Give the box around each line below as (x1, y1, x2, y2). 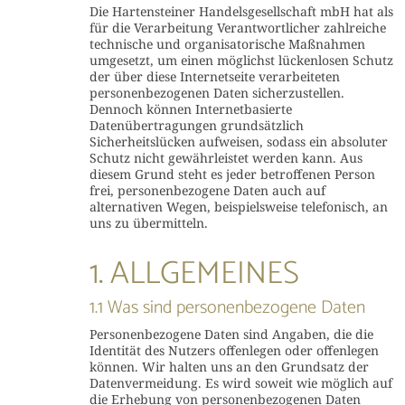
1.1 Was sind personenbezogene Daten (89, 293, 365, 323)
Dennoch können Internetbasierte (89, 100, 292, 118)
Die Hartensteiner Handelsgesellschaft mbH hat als (89, 3, 393, 20)
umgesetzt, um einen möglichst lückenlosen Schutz (89, 52, 393, 69)
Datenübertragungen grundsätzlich (89, 117, 304, 134)
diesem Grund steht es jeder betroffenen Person (89, 165, 375, 183)
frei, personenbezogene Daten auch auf (89, 182, 325, 199)
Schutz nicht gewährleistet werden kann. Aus (89, 149, 363, 166)
